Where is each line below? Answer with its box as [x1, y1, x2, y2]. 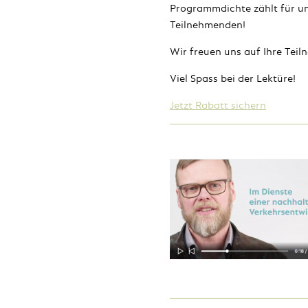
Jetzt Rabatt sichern [169, 98, 266, 111]
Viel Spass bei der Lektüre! [169, 71, 296, 85]
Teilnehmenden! [169, 18, 245, 31]
